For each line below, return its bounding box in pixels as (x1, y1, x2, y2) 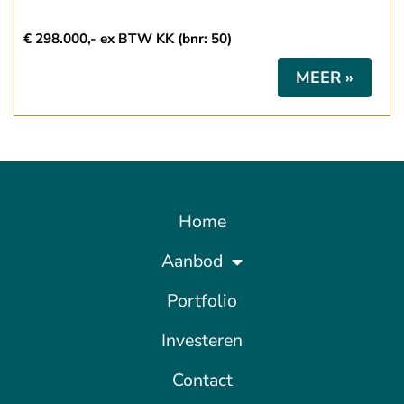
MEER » (296, 67, 353, 89)
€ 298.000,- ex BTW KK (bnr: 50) (23, 30, 232, 49)
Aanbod (161, 249, 223, 274)
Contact (171, 368, 233, 393)
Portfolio (167, 289, 237, 314)
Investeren (161, 328, 243, 353)
